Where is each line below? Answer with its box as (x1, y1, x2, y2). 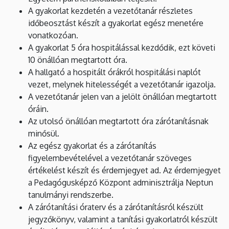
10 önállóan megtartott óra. (28, 54, 127, 65)
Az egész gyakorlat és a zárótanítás (28, 140, 156, 151)
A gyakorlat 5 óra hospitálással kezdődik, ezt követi (28, 42, 215, 53)
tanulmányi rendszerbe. (28, 189, 113, 200)
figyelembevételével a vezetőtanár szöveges (28, 152, 192, 163)
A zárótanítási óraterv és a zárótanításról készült (28, 201, 203, 212)
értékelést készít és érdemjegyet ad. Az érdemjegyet (28, 165, 221, 175)
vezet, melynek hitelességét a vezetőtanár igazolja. (28, 79, 216, 89)
